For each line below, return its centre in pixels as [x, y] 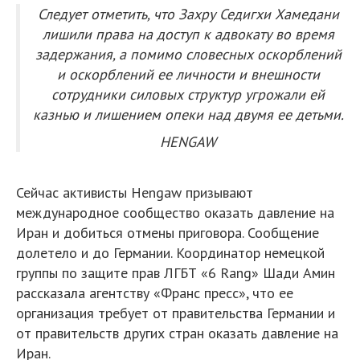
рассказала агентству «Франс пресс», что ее [155, 293]
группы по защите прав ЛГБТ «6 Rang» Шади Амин [176, 273]
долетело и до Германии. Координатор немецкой [170, 253]
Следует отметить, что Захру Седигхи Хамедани [188, 14]
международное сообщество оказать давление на [175, 213]
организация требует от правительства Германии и [176, 313]
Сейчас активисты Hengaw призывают [135, 192]
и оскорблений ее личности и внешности [188, 74]
